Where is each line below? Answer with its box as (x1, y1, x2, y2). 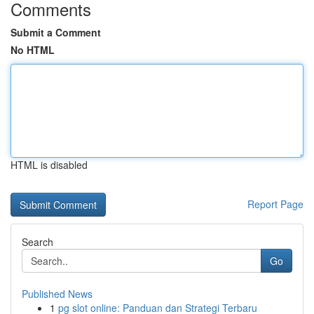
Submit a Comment (11, 25, 101, 39)
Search (22, 235, 53, 249)
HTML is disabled (11, 158, 88, 172)
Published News (22, 287, 93, 301)
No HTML (11, 43, 55, 57)
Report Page (247, 197, 303, 211)
